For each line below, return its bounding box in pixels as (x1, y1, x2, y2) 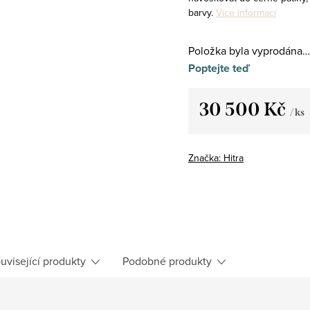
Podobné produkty (122, 253, 212, 268)
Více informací (216, 5, 276, 19)
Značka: (188, 150, 224, 165)
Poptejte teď (188, 60, 250, 76)
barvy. (188, 5, 213, 19)
